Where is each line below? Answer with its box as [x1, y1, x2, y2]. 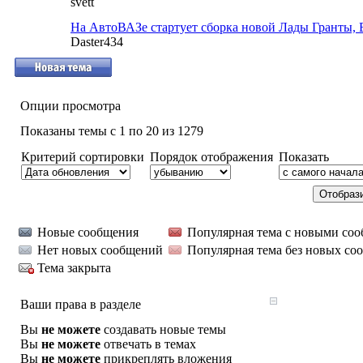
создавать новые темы [100, 322, 226, 336]
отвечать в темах [100, 337, 196, 351]
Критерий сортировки [21, 150, 144, 164]
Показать [279, 150, 329, 164]
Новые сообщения [37, 225, 139, 239]
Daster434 [70, 35, 123, 49]
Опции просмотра [20, 99, 121, 113]
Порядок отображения [150, 150, 273, 164]
